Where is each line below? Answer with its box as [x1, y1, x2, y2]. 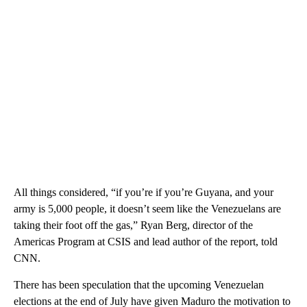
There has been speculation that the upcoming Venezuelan [14, 278, 264, 291]
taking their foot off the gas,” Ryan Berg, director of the [14, 219, 253, 231]
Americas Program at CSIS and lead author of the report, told [14, 235, 278, 247]
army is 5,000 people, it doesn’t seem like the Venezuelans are [14, 202, 281, 214]
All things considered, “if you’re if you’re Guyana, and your [14, 186, 273, 198]
